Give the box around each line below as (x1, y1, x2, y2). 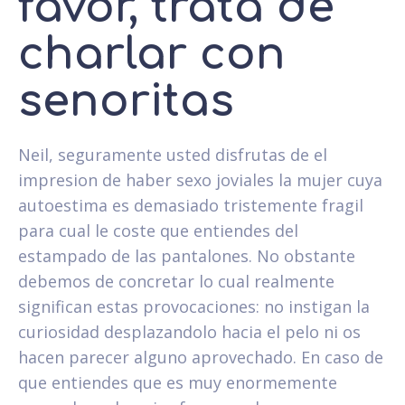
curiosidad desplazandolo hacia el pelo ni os (18, 320, 361, 343)
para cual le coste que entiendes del (18, 219, 298, 241)
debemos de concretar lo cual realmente (18, 269, 334, 292)
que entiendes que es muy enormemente (18, 371, 337, 393)
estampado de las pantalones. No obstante (18, 244, 355, 267)
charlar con (18, 30, 286, 79)
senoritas (18, 77, 234, 126)
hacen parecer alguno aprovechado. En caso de (18, 345, 383, 368)
